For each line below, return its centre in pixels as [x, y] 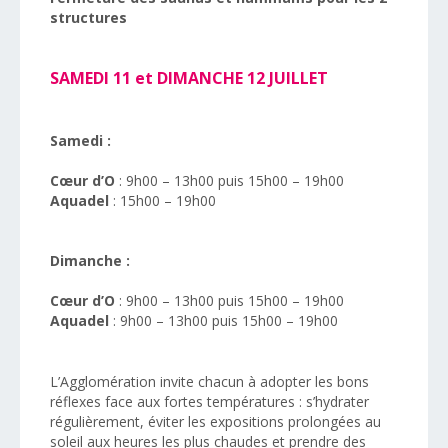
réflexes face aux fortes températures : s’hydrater [209, 401]
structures [88, 17]
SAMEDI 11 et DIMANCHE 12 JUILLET [189, 78]
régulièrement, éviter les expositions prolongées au [215, 421]
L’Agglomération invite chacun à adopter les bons [209, 381]
